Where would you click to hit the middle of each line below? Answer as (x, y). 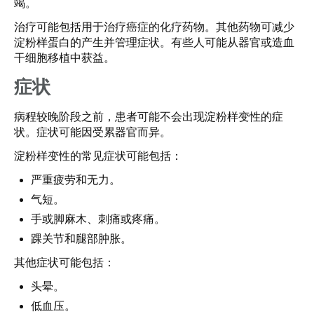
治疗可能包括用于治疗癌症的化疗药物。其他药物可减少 (154, 27)
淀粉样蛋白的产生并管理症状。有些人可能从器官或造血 (154, 42)
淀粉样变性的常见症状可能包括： (98, 156)
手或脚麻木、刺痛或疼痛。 (98, 219)
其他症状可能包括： (64, 262)
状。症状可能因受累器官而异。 (93, 132)
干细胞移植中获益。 (64, 58)
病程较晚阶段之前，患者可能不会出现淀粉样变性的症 (149, 117)
